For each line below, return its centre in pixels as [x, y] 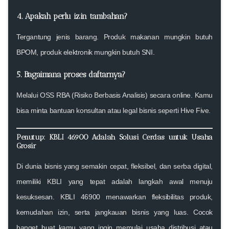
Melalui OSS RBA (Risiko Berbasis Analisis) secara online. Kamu [114, 95]
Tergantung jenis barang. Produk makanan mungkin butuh [114, 37]
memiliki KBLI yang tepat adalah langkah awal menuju [114, 181]
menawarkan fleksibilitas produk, [156, 197]
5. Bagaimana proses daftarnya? [71, 74]
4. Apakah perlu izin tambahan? [72, 16]
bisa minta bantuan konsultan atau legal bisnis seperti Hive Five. [114, 110]
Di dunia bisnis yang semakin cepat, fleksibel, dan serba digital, [114, 166]
